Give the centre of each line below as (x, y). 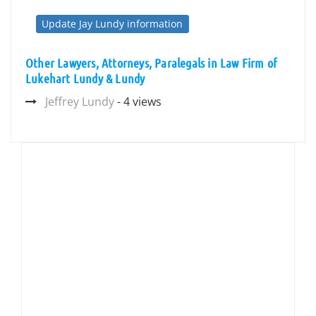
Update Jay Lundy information (113, 24)
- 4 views (138, 102)
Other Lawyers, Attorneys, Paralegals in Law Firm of (152, 63)
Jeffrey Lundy (80, 102)
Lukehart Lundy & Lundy (85, 78)
